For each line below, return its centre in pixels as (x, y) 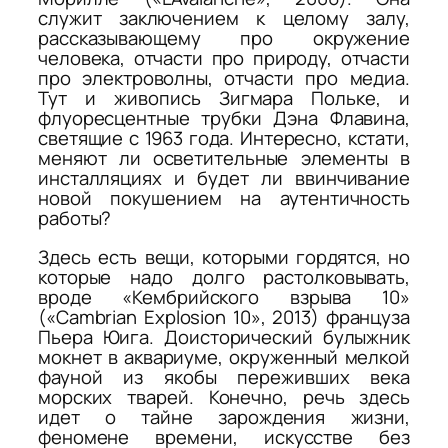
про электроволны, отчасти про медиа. (224, 78)
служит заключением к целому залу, (224, 18)
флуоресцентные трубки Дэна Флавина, (224, 118)
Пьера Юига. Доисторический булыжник (224, 336)
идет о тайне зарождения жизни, (224, 416)
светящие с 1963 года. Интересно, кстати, (224, 138)
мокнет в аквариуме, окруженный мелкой (224, 356)
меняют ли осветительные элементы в (224, 158)
